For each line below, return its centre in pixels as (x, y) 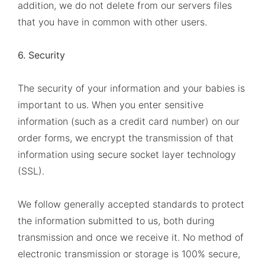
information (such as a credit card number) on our (129, 121)
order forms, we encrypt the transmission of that (126, 138)
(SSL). (31, 171)
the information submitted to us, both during (116, 221)
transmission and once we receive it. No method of (131, 237)
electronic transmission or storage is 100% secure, (129, 254)
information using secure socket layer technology (127, 154)
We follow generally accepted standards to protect (131, 204)
